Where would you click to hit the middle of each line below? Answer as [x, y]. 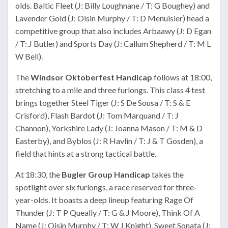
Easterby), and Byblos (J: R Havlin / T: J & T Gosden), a [109, 141]
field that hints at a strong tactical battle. [86, 154]
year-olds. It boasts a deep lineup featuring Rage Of [104, 200]
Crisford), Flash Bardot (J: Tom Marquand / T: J [97, 116]
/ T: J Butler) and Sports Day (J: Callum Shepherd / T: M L [113, 44]
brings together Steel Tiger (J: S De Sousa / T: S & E [103, 103]
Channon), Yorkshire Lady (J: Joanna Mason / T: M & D [109, 128]
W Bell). [29, 56]
